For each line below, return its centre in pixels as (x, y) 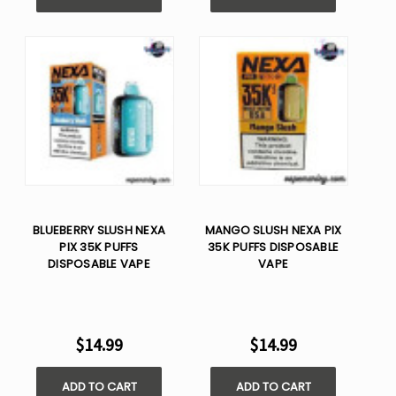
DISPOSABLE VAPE (99, 264)
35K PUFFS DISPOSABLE (273, 247)
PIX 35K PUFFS (99, 247)
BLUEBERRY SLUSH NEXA (99, 231)
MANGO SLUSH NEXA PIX (273, 231)
